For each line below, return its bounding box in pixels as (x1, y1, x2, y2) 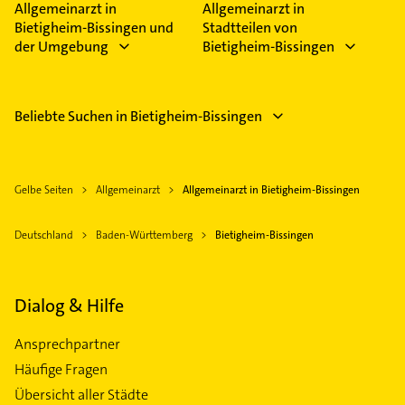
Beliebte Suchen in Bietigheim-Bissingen (14, 107, 262, 127)
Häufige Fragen (14, 360, 108, 380)
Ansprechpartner (14, 334, 120, 354)
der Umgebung (14, 37, 108, 57)
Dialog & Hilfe (14, 294, 124, 318)
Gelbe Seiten (14, 183, 73, 198)
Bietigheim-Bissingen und (14, 18, 174, 38)
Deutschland (14, 228, 73, 243)
